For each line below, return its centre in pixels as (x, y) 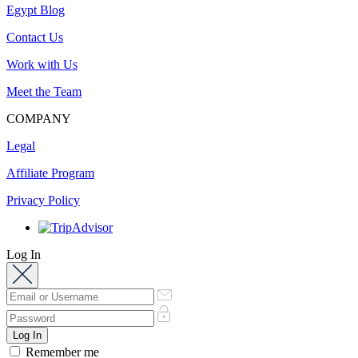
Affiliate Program (50, 173)
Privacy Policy (43, 200)
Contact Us (35, 37)
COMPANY (39, 118)
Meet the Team (44, 91)
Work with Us (42, 64)
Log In (24, 254)
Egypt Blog (36, 10)
